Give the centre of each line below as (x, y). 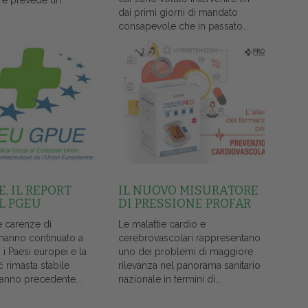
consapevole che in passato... (183, 26)
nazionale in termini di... (169, 279)
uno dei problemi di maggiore (185, 252)
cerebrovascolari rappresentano (189, 238)
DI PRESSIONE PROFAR (184, 204)
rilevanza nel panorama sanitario (189, 266)
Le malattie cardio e (162, 224)
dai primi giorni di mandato (178, 13)
